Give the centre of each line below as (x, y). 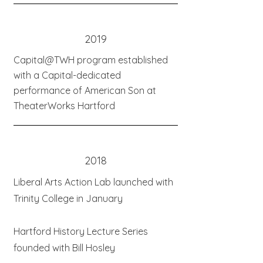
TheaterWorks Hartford (64, 106)
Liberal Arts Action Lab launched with (93, 182)
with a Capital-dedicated (67, 75)
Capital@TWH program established (90, 60)
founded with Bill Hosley (64, 248)
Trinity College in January (68, 198)
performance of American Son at (85, 90)
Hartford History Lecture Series (80, 231)
